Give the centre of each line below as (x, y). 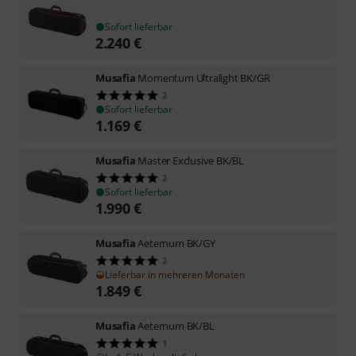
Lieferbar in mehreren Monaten (175, 274)
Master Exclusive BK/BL (191, 160)
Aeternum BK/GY (176, 243)
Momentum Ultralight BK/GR (204, 77)
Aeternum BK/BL (176, 325)
